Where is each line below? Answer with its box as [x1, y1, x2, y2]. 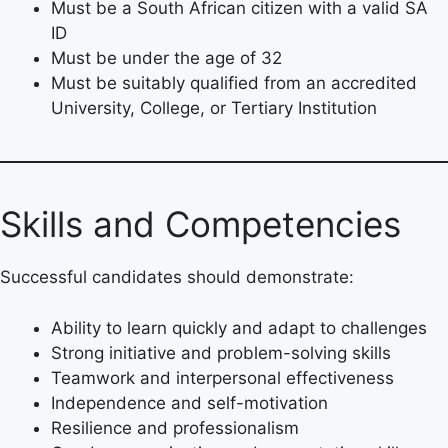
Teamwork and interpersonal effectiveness [51, 367, 394, 388]
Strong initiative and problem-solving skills [51, 342, 391, 363]
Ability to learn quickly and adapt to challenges [51, 317, 427, 338]
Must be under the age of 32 [51, 48, 282, 69]
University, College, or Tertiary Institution [51, 98, 377, 119]
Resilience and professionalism [51, 417, 299, 438]
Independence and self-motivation [51, 392, 328, 413]
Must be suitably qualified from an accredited [51, 73, 417, 94]
